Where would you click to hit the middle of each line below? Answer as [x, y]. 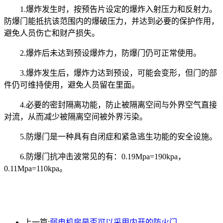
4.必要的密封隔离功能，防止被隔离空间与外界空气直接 [111, 105]
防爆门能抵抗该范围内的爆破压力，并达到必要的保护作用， [111, 21]
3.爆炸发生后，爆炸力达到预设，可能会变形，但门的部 [111, 73]
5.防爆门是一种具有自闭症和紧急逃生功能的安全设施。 [111, 136]
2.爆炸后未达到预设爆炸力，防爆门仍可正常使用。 [103, 53]
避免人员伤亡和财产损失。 [52, 33]
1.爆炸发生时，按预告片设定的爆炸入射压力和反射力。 [111, 9]
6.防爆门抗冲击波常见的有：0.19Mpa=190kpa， [95, 156]
